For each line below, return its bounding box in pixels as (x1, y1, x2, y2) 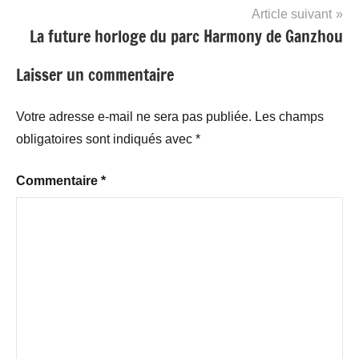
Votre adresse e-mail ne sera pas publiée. (16, 109, 252, 123)
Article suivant (252, 6, 332, 21)
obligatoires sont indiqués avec (16, 131, 196, 146)
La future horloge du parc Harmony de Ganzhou (30, 24, 343, 48)
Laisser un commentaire (16, 63, 174, 87)
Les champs (255, 109, 324, 123)
